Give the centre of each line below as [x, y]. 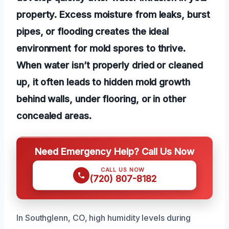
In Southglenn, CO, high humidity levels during [104, 217]
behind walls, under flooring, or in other [101, 98]
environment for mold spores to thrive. [101, 48]
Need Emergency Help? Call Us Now [114, 151]
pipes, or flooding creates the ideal [93, 31]
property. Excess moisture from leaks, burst [113, 14]
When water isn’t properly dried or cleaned [110, 65]
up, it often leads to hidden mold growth [103, 82]
